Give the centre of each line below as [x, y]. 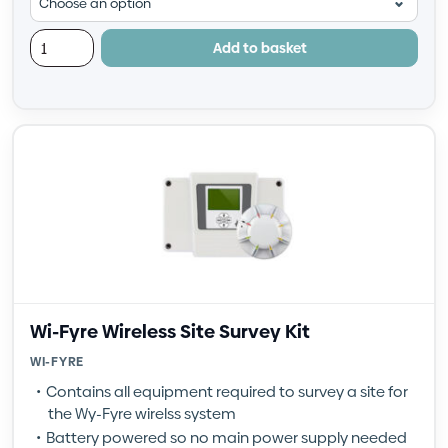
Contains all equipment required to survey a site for [227, 391]
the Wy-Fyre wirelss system [142, 413]
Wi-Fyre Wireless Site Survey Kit [170, 331]
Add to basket [259, 47]
